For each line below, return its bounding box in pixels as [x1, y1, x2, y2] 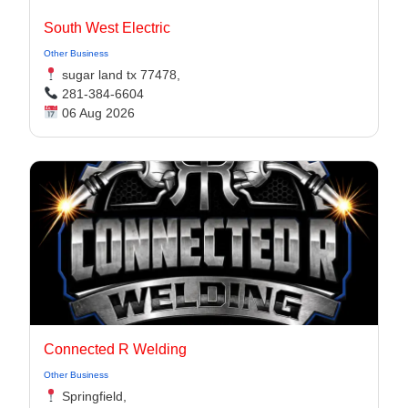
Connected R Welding [44, 342, 187, 357]
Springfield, [57, 389, 127, 403]
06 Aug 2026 [57, 106, 135, 120]
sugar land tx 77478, [57, 67, 180, 82]
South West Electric [44, 20, 170, 36]
